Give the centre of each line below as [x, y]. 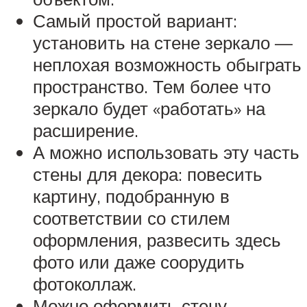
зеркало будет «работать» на [149, 108]
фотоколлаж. [85, 283]
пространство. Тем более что [152, 86]
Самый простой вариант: [135, 20]
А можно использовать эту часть [166, 152]
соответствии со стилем [132, 218]
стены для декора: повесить [148, 174]
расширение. [86, 130]
